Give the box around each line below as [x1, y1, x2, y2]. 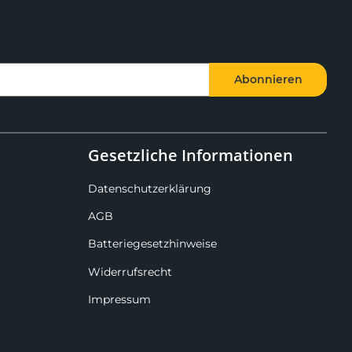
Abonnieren [233, 71, 302, 86]
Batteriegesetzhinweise [88, 236, 217, 251]
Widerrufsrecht [88, 264, 172, 279]
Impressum [88, 292, 151, 307]
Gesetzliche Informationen [88, 145, 293, 167]
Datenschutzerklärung [88, 181, 211, 196]
